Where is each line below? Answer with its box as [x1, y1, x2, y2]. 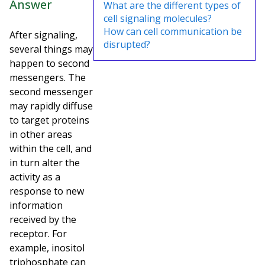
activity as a [9, 170, 60, 183]
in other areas [9, 127, 72, 141]
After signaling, [9, 28, 77, 41]
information [9, 198, 63, 212]
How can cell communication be [104, 25, 242, 38]
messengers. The [9, 70, 86, 84]
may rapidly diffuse [9, 99, 93, 112]
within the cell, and [9, 141, 92, 155]
